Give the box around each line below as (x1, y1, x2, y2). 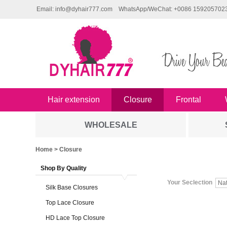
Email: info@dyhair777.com (36, 6, 112, 13)
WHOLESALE (84, 121, 137, 129)
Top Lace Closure (46, 199, 94, 206)
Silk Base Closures (46, 184, 98, 191)
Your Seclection (167, 179, 212, 186)
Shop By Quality (41, 165, 87, 172)
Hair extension (47, 95, 100, 104)
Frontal (175, 95, 201, 104)
